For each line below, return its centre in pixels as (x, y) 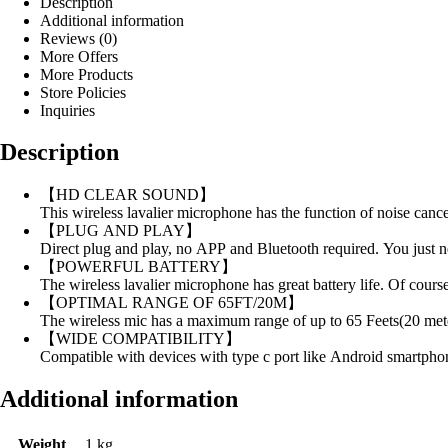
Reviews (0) (78, 38)
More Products (86, 74)
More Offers (79, 56)
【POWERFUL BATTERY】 (138, 267)
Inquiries (67, 110)
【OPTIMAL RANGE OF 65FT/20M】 (171, 303)
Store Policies (83, 92)
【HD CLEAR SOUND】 (127, 195)
